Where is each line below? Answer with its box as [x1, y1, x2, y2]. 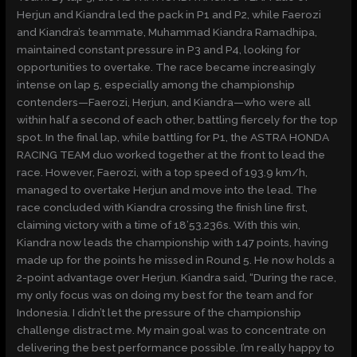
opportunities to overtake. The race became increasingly [17, 61, 316, 74]
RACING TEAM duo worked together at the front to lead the [17, 148, 326, 162]
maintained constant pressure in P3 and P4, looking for [17, 43, 301, 57]
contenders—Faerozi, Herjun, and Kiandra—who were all [17, 96, 312, 109]
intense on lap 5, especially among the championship [17, 78, 296, 92]
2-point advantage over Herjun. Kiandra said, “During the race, [17, 271, 337, 284]
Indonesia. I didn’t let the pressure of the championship [17, 306, 302, 320]
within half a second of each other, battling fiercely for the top [17, 113, 339, 127]
